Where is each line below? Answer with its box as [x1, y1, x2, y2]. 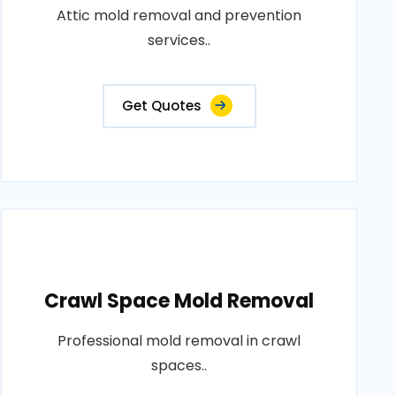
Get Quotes [121, 96, 202, 116]
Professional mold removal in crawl [57, 331, 301, 352]
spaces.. [151, 355, 208, 377]
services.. [148, 30, 211, 51]
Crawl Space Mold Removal [44, 287, 315, 316]
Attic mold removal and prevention [57, 5, 302, 27]
